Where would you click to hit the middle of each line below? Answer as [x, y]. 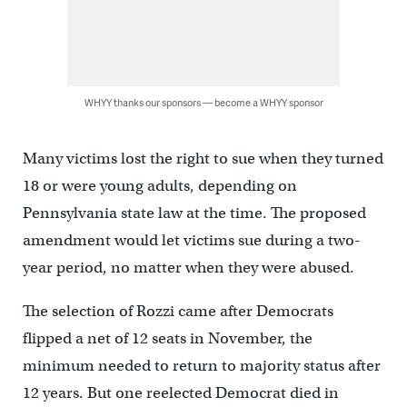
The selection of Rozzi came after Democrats [178, 311]
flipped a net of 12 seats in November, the [167, 338]
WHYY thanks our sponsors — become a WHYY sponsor [203, 102]
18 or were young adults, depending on [159, 185]
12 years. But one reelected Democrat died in [180, 392]
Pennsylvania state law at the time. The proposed [194, 213]
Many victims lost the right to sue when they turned [203, 158]
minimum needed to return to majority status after [201, 365]
